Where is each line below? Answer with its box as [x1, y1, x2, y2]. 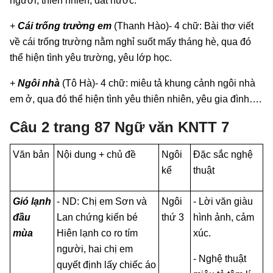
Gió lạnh [13, 196, 51, 207]
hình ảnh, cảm [193, 211, 254, 222]
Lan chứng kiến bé [57, 211, 138, 222]
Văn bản [13, 149, 49, 160]
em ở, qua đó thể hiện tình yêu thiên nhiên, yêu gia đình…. [10, 93, 261, 104]
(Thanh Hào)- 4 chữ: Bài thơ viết [112, 20, 253, 31]
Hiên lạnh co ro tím [57, 227, 138, 238]
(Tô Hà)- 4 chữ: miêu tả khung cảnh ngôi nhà [60, 77, 255, 88]
